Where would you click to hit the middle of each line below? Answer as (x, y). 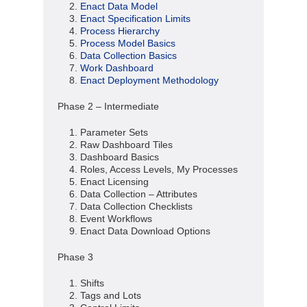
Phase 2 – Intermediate (108, 106)
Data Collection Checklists (136, 206)
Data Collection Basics (128, 56)
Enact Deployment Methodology (149, 80)
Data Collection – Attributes (138, 194)
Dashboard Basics (119, 157)
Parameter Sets (114, 132)
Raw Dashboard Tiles (126, 145)
